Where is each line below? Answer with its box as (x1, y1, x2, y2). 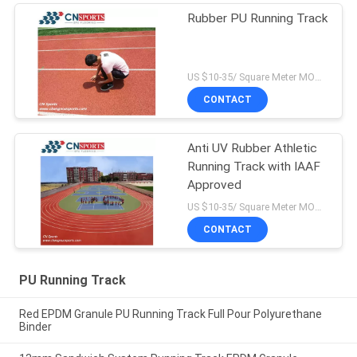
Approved (187, 178, 242, 193)
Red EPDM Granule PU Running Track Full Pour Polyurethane (18, 307, 322, 320)
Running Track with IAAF (187, 159, 321, 175)
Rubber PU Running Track (187, 11, 328, 26)
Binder (18, 320, 52, 333)
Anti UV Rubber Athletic (187, 141, 318, 156)
